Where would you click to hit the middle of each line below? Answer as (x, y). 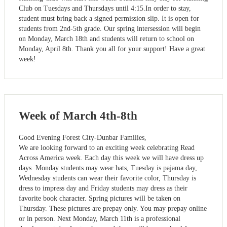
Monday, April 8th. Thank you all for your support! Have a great (112, 49)
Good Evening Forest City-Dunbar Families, (83, 137)
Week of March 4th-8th (78, 116)
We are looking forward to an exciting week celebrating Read (107, 147)
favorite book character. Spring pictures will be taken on (100, 198)
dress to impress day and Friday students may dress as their (103, 188)
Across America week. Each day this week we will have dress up (111, 158)
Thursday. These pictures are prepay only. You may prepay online (113, 208)
